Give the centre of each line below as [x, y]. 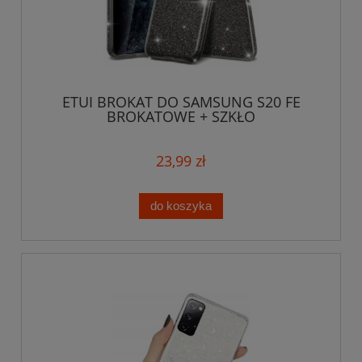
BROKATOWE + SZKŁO [181, 117]
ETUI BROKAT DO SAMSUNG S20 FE [181, 102]
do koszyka [181, 205]
